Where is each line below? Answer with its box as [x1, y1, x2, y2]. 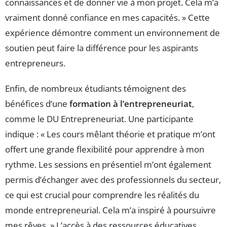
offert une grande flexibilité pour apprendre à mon [5, 143, 204, 156]
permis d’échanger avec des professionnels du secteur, [5, 174, 221, 186]
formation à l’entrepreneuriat [69, 98, 192, 110]
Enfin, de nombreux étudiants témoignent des [5, 83, 186, 95]
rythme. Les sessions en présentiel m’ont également [5, 159, 211, 171]
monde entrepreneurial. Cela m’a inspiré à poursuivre [5, 204, 216, 216]
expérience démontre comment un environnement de [5, 27, 220, 39]
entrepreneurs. [5, 57, 65, 69]
